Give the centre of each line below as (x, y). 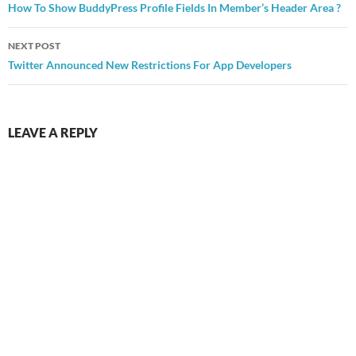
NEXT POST (34, 46)
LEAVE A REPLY (53, 133)
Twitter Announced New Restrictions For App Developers (150, 65)
